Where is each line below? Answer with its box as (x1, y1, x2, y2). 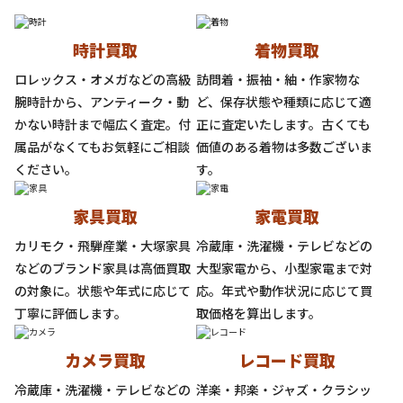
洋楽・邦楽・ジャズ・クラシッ (196, 381, 372, 399)
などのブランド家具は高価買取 (14, 259, 191, 278)
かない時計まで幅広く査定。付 (14, 115, 191, 134)
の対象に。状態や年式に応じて (14, 282, 191, 300)
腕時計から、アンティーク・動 (14, 93, 189, 112)
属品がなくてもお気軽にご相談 (14, 138, 190, 157)
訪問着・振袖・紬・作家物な (196, 70, 360, 89)
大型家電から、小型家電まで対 (196, 259, 372, 278)
